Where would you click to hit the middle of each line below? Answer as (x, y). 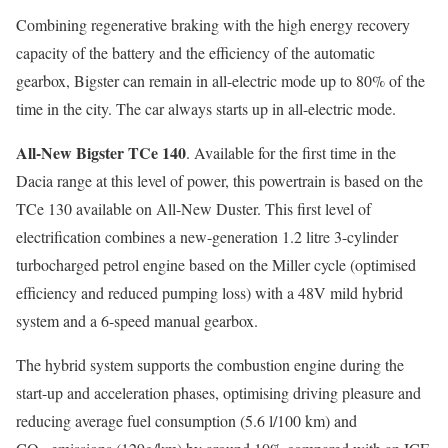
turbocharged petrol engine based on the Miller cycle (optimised (216, 265)
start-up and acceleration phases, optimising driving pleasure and (218, 393)
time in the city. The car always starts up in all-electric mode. (206, 109)
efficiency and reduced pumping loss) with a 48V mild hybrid (209, 293)
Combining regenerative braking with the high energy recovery (213, 25)
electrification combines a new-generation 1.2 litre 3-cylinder (207, 237)
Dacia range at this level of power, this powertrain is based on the (219, 181)
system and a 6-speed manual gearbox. (137, 321)
